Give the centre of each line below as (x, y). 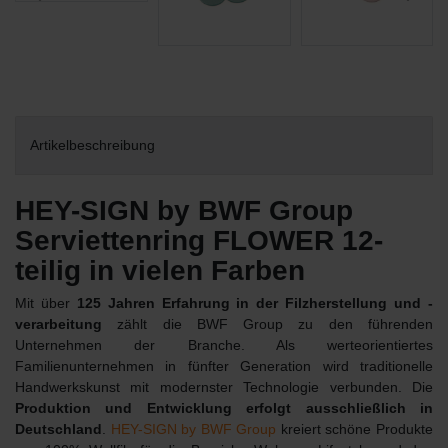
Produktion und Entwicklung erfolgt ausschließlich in (224, 407)
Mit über (46, 302)
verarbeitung (58, 323)
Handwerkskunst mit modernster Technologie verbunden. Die (224, 386)
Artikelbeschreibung (92, 144)
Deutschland (58, 428)
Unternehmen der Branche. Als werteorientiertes (224, 344)
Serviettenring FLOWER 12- (199, 240)
